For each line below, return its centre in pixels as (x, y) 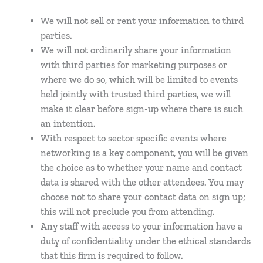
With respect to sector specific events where (134, 138)
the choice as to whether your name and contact (141, 167)
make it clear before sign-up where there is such (142, 109)
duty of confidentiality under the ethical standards (146, 241)
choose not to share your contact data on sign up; (143, 197)
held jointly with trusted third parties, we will (136, 94)
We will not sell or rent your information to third (142, 21)
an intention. (68, 123)
